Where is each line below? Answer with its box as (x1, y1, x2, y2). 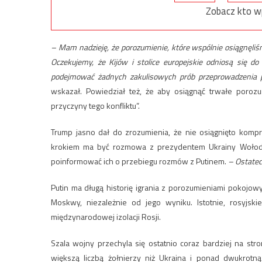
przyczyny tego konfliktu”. (51, 99, 140, 112)
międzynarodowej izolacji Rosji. (51, 211, 161, 223)
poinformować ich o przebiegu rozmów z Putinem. (51, 155, 228, 168)
